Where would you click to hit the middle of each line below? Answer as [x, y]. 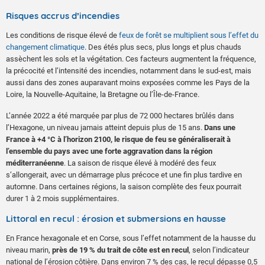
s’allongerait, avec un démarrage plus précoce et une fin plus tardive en [124, 174]
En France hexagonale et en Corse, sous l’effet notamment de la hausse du [131, 238]
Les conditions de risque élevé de [62, 35]
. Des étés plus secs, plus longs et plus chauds [163, 47]
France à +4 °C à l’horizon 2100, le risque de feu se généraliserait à [118, 139]
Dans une [220, 127]
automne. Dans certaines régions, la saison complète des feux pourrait [124, 186]
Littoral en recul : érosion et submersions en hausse [116, 218]
